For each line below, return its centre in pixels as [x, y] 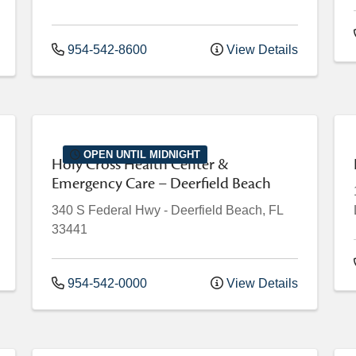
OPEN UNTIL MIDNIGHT [141, 154]
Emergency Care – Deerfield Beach [161, 184]
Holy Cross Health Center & [140, 164]
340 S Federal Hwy [106, 210]
